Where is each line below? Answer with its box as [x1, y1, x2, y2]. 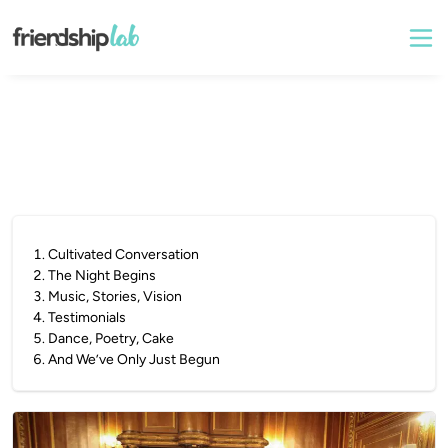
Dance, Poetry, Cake [48, 330, 174, 347]
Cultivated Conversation [48, 246, 199, 263]
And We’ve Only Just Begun [48, 351, 220, 368]
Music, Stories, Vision [48, 288, 182, 305]
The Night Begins [48, 267, 156, 284]
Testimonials [48, 309, 126, 326]
